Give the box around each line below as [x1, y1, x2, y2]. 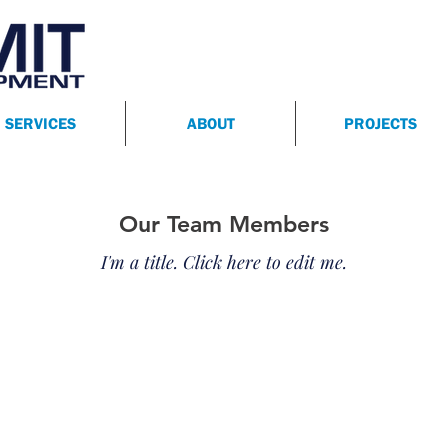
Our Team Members [119, 210, 329, 238]
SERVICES [5, 114, 76, 132]
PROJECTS [344, 114, 417, 132]
